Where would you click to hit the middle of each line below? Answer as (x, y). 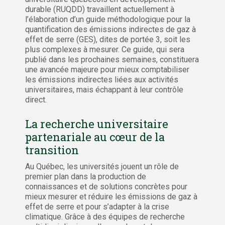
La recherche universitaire (97, 124)
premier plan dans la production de (86, 176)
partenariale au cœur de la (95, 137)
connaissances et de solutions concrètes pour (106, 186)
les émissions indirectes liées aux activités (102, 79)
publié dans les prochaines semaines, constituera (112, 59)
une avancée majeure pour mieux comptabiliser (107, 69)
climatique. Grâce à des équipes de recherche (105, 216)
